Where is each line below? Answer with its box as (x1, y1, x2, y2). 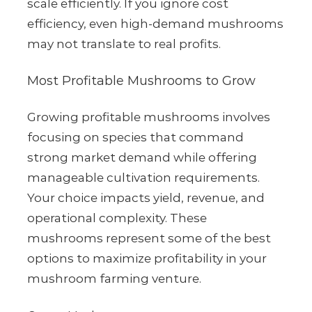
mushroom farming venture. (27, 272, 201, 286)
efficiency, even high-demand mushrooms (27, 17, 283, 31)
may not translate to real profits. (27, 37, 221, 52)
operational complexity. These (27, 211, 207, 226)
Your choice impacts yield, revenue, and (27, 191, 265, 205)
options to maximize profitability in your (27, 251, 267, 266)
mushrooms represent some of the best (27, 231, 271, 246)
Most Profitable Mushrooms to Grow (27, 73, 256, 89)
